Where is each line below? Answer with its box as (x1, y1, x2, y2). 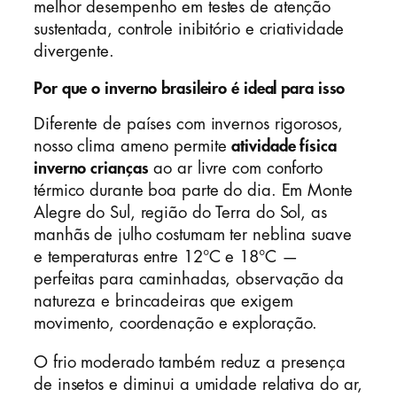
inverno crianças (34, 160, 149, 177)
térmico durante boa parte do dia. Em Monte (34, 183, 353, 199)
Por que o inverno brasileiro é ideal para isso (34, 80, 346, 97)
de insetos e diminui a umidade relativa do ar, (34, 376, 363, 393)
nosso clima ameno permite (34, 138, 232, 155)
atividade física (231, 138, 337, 155)
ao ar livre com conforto (148, 160, 323, 177)
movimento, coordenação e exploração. (34, 315, 318, 332)
